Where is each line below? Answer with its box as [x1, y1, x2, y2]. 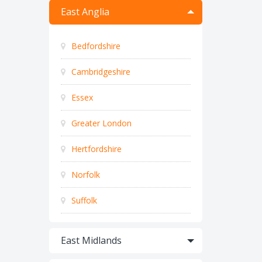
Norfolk [68, 169, 100, 180]
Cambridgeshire [68, 66, 130, 77]
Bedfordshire [68, 40, 120, 51]
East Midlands [60, 234, 122, 247]
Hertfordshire [68, 143, 122, 154]
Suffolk [68, 195, 97, 206]
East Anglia [60, 5, 109, 18]
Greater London [68, 118, 132, 129]
